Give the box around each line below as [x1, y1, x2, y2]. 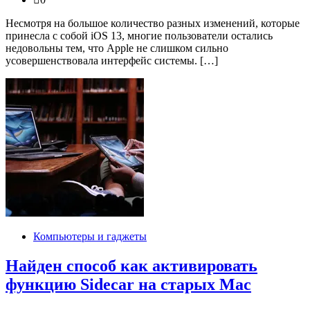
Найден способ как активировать [6, 257, 257, 275]
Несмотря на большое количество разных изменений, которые [6, 17, 300, 30]
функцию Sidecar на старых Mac [6, 275, 251, 294]
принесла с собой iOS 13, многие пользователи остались [6, 30, 273, 42]
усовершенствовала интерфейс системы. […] [6, 55, 218, 67]
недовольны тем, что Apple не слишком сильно [6, 42, 228, 55]
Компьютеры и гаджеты [33, 230, 147, 243]
